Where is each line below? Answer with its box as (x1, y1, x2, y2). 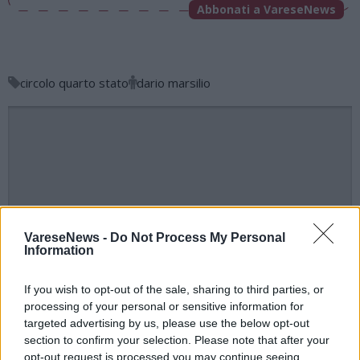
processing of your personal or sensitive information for (24, 300, 304, 313)
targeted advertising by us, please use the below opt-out (24, 317, 309, 329)
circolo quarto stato (20, 74, 129, 91)
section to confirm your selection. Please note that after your (24, 333, 329, 346)
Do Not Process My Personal (110, 231, 285, 244)
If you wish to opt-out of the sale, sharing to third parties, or (24, 283, 324, 296)
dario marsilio (137, 74, 211, 91)
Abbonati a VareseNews (197, 2, 336, 18)
